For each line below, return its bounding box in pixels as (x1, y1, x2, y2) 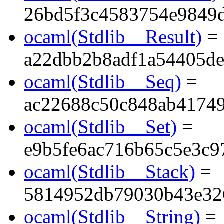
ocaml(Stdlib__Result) (24, 26, 202, 48)
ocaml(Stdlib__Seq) (24, 71, 181, 93)
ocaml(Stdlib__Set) (24, 116, 177, 138)
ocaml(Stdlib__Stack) (24, 161, 195, 183)
